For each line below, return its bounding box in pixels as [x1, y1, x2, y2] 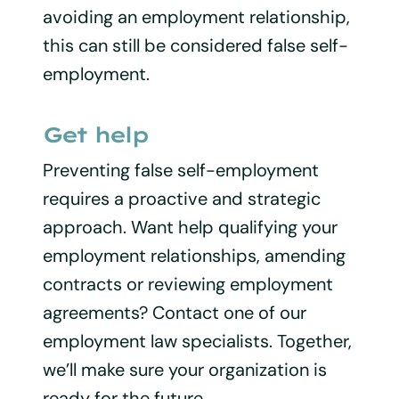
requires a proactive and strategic [42, 186, 321, 210]
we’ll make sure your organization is [42, 357, 327, 381]
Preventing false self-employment [42, 158, 319, 182]
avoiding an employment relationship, [42, 4, 350, 28]
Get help [42, 120, 147, 148]
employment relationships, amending [42, 243, 346, 267]
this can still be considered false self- [42, 33, 348, 57]
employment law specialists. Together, [42, 329, 352, 353]
